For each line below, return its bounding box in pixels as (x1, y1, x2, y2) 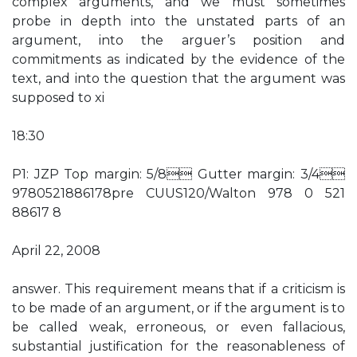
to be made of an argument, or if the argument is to (12, 300, 345, 316)
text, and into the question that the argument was (12, 71, 345, 86)
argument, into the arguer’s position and (12, 33, 345, 48)
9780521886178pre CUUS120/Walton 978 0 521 (12, 186, 345, 201)
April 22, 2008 (12, 243, 100, 258)
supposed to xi (12, 90, 104, 105)
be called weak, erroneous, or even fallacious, (12, 320, 345, 335)
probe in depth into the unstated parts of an (12, 14, 345, 29)
